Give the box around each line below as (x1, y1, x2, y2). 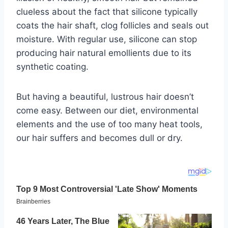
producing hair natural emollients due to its (16, 48, 191, 59)
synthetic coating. (16, 62, 89, 72)
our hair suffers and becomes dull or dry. (16, 133, 183, 144)
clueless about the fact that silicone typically (16, 7, 197, 17)
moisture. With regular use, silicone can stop (16, 34, 197, 45)
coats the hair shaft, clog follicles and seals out (16, 20, 209, 31)
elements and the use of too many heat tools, (16, 119, 203, 130)
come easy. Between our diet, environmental (16, 105, 198, 116)
